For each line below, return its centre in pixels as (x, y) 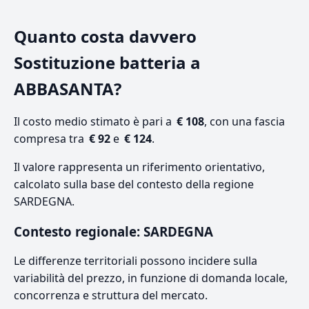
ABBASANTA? (68, 89)
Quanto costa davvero (105, 37)
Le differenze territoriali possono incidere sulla (136, 261)
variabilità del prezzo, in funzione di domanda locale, (151, 278)
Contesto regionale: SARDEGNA (113, 232)
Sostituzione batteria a (107, 63)
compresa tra (50, 139)
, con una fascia (245, 122)
